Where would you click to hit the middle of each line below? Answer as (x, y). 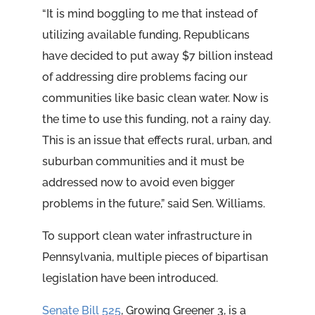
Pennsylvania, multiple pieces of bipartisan (155, 257)
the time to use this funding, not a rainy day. (156, 120)
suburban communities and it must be (143, 162)
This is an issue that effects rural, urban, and (157, 141)
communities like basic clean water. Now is (155, 98)
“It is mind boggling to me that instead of (149, 14)
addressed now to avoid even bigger (138, 183)
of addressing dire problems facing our (144, 77)
